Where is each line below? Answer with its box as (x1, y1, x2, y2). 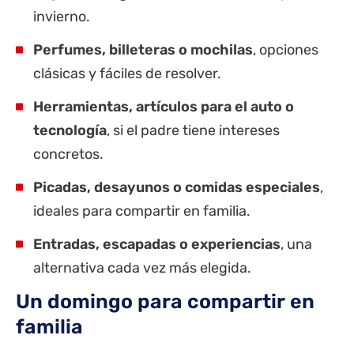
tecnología (33, 122, 107, 140)
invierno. (33, 8, 90, 26)
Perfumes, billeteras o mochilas (33, 41, 253, 59)
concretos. (33, 145, 104, 164)
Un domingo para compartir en (16, 290, 314, 314)
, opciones (253, 41, 318, 59)
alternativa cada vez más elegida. (33, 259, 251, 277)
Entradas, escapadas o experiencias (33, 235, 281, 254)
